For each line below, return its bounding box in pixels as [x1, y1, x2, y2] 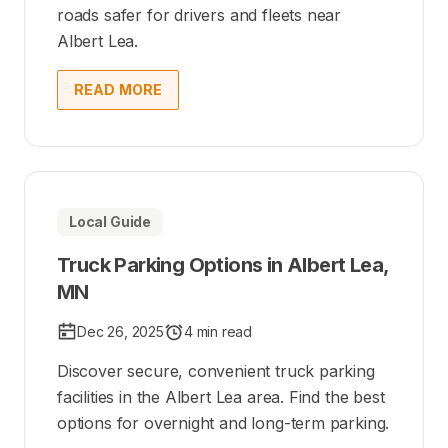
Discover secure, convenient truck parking [57, 360, 375, 381]
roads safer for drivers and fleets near [57, 4, 342, 25]
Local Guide [69, 212, 152, 230]
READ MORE [74, 80, 163, 98]
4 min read [183, 322, 253, 340]
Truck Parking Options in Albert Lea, [57, 252, 389, 277]
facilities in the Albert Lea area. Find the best [57, 386, 385, 407]
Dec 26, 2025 [77, 322, 164, 340]
